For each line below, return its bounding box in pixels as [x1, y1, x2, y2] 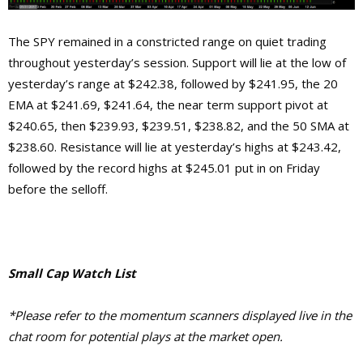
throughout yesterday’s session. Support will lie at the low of [8, 53, 346, 70]
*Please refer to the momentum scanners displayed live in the [8, 306, 352, 323]
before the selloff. [8, 180, 114, 197]
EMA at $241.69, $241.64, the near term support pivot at [8, 96, 328, 113]
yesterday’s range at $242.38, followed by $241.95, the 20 [8, 75, 338, 92]
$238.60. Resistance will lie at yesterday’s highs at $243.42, [8, 138, 341, 155]
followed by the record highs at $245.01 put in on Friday [8, 159, 320, 176]
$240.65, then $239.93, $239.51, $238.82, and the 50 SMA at [8, 117, 349, 134]
